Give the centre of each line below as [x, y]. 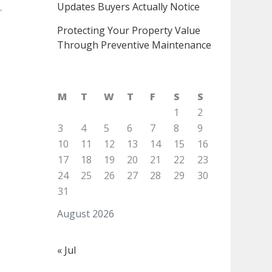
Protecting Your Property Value [128, 30]
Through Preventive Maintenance [134, 45]
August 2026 [85, 214]
